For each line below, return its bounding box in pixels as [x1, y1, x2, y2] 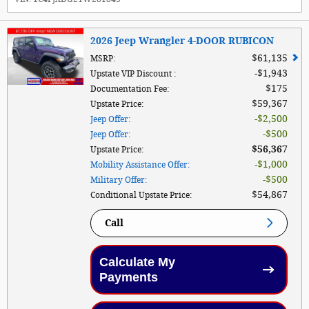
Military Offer [90, 175, 145, 185]
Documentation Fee [90, 83, 167, 94]
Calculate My [99, 255, 175, 269]
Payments [99, 270, 158, 284]
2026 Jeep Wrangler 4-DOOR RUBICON [90, 34, 274, 47]
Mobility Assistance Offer [90, 159, 188, 170]
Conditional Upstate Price [90, 190, 190, 200]
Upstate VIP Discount [90, 68, 174, 79]
